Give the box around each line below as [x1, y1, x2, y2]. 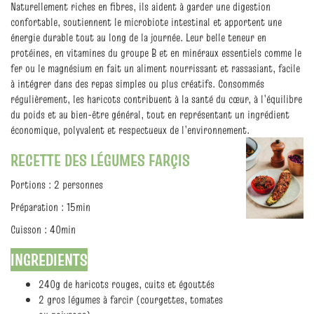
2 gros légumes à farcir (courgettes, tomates [39, 292, 223, 307]
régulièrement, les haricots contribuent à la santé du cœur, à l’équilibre [11, 91, 302, 107]
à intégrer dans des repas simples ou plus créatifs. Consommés [11, 76, 264, 91]
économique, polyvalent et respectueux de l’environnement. [11, 122, 250, 137]
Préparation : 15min [11, 199, 90, 214]
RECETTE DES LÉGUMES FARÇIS [11, 149, 190, 172]
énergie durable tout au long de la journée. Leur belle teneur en [11, 29, 266, 45]
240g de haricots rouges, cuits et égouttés [39, 276, 214, 292]
